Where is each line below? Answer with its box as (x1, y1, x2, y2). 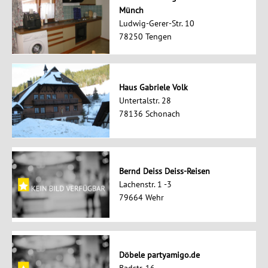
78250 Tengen (118, 31, 172, 42)
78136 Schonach (118, 108, 180, 120)
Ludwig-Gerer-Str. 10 (118, 18, 194, 29)
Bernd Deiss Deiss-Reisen (118, 166, 210, 177)
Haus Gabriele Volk (118, 82, 188, 93)
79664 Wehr (118, 192, 164, 203)
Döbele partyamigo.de (118, 249, 200, 261)
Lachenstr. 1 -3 (118, 179, 172, 190)
